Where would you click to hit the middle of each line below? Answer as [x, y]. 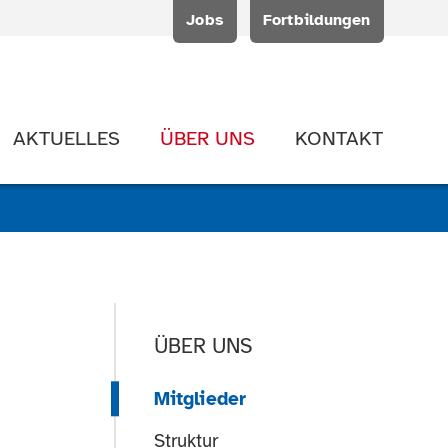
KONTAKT [339, 138]
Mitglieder [200, 398]
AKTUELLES [67, 138]
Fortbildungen [317, 20]
